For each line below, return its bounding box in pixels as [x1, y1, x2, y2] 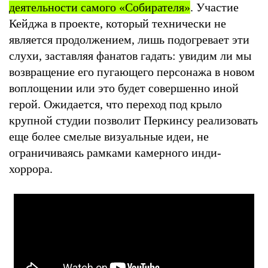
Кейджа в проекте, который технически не [9, 16, 226, 30]
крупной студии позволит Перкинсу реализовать [9, 113, 258, 127]
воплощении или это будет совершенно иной [9, 81, 239, 95]
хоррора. [9, 162, 56, 175]
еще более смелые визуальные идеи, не [9, 129, 209, 143]
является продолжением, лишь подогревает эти [9, 32, 249, 46]
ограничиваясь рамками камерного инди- [9, 145, 221, 159]
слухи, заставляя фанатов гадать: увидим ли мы [9, 48, 251, 62]
